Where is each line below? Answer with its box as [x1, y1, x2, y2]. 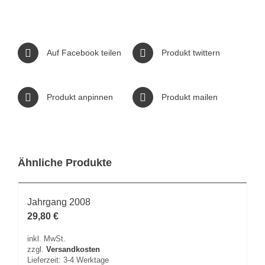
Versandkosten [46, 245, 100, 254]
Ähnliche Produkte [18, 156, 112, 169]
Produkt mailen [161, 92, 218, 102]
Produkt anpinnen [47, 92, 113, 102]
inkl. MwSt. [27, 235, 66, 244]
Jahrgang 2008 [27, 197, 91, 208]
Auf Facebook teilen [47, 47, 121, 57]
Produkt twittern [161, 47, 220, 57]
